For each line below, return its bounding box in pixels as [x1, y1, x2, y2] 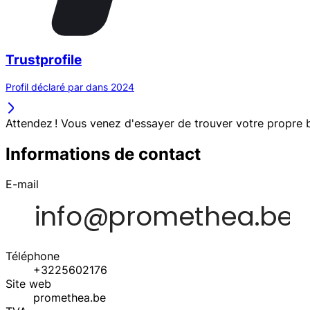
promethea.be [33, 291, 106, 305]
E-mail [6, 177, 39, 192]
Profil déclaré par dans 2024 [6, 80, 134, 93]
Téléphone [6, 249, 60, 264]
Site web [6, 277, 51, 291]
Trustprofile [6, 51, 82, 68]
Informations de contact [6, 143, 201, 164]
